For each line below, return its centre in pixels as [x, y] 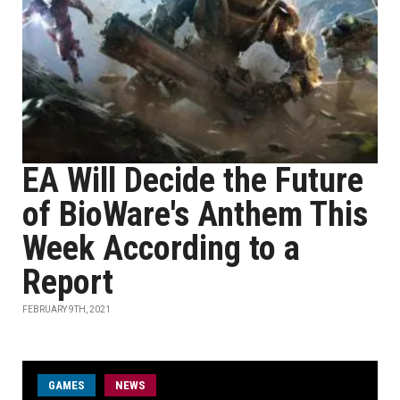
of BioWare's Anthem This [195, 214]
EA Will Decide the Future [193, 180]
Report [68, 282]
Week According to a [161, 248]
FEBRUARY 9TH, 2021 [67, 309]
